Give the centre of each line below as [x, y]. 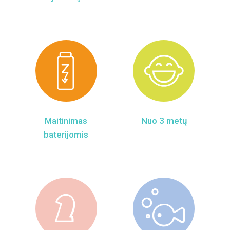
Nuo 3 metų [164, 121]
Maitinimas [66, 121]
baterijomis [66, 135]
